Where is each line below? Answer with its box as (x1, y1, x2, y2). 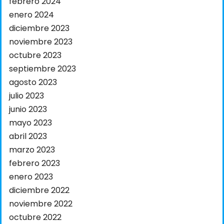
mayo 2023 (9, 116, 52, 128)
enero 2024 (9, 8, 54, 20)
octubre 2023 (9, 49, 61, 61)
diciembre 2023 (9, 22, 69, 34)
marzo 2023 (9, 143, 55, 155)
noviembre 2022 (9, 197, 72, 209)
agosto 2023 (9, 76, 57, 88)
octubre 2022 (9, 211, 61, 223)
